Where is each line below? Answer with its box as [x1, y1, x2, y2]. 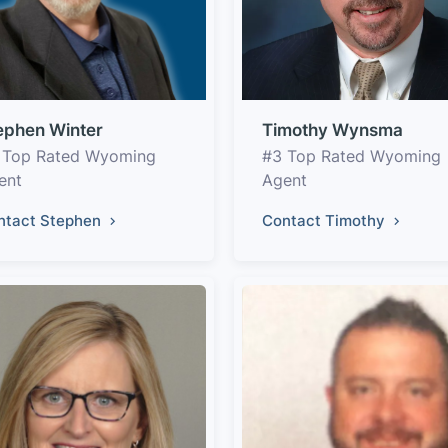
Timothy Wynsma [262, 120, 403, 140]
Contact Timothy [262, 211, 389, 230]
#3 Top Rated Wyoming [262, 146, 441, 166]
